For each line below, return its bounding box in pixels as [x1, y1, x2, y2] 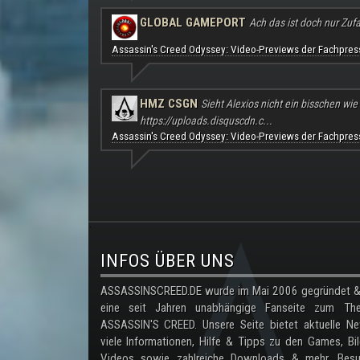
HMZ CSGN [139, 96, 198, 112]
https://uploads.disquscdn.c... [139, 114, 272, 128]
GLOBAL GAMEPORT [139, 15, 246, 31]
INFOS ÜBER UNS [100, 249, 235, 272]
